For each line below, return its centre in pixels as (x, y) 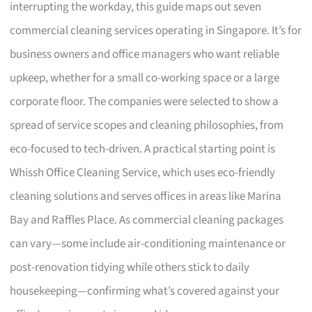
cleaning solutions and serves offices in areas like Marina (146, 196)
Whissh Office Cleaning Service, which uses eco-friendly (143, 172)
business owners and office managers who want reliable (145, 54)
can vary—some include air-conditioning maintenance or (148, 243)
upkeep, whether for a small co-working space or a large (145, 78)
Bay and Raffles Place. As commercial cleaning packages (147, 220)
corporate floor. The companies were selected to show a (145, 101)
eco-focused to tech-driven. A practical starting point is (143, 149)
